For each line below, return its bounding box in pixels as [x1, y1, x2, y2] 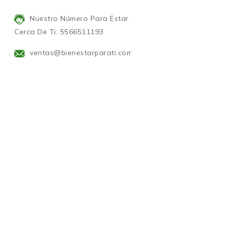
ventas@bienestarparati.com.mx [30, 48, 144, 57]
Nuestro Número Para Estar [30, 13, 129, 23]
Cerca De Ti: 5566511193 [14, 27, 104, 36]
